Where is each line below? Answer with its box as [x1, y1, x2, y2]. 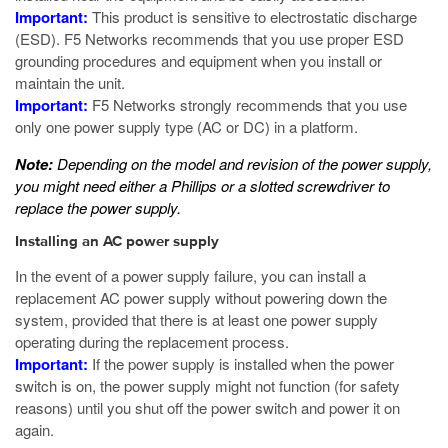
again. [15, 419, 54, 440]
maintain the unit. [15, 72, 125, 93]
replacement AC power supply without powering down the [15, 287, 387, 308]
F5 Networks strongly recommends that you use [88, 94, 407, 115]
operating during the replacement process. [15, 331, 289, 352]
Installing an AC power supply [15, 234, 219, 249]
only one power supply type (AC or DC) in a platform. [15, 116, 358, 137]
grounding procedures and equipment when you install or [15, 50, 382, 71]
